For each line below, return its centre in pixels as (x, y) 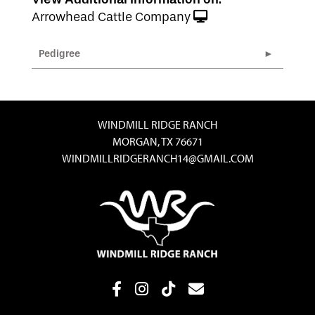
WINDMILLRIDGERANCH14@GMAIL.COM (157, 158)
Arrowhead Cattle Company (111, 17)
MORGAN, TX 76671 (157, 141)
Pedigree (59, 53)
